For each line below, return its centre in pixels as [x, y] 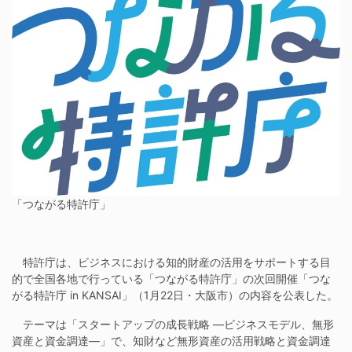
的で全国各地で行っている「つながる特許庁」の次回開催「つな [171, 278]
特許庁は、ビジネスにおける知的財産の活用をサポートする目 [171, 262]
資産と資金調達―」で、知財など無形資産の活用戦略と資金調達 [171, 340]
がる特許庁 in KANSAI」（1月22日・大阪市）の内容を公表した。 [175, 295]
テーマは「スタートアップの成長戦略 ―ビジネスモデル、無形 [173, 324]
